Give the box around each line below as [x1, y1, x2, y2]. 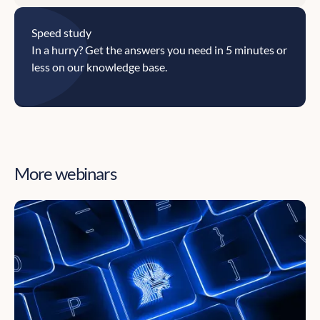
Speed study [31, 26, 91, 40]
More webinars [14, 163, 116, 184]
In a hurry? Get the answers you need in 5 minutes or [31, 43, 287, 57]
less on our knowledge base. [31, 60, 167, 74]
